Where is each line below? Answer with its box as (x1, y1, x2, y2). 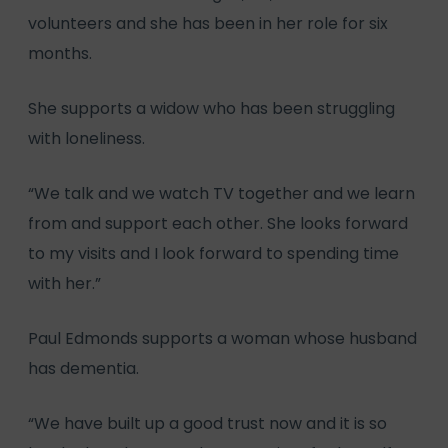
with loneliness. (28, 126, 145, 150)
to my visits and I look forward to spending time (28, 241, 399, 265)
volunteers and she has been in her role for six (28, 11, 388, 35)
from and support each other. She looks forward (28, 211, 408, 235)
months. (28, 41, 92, 65)
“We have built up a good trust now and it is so (28, 411, 387, 435)
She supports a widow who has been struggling (28, 96, 395, 120)
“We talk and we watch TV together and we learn (28, 181, 415, 205)
